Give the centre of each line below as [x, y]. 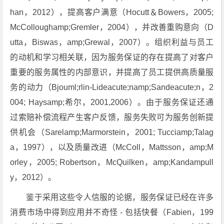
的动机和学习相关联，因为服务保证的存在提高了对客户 [112, 57]
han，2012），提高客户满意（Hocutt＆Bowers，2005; [112, 12]
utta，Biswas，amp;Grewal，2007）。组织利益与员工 [112, 42]
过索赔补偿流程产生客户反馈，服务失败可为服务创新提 [112, 117]
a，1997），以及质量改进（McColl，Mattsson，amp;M [112, 147]
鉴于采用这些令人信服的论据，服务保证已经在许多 [120, 197]
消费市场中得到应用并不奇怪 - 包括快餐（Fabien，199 [112, 212]
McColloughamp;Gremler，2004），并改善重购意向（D [112, 27]
